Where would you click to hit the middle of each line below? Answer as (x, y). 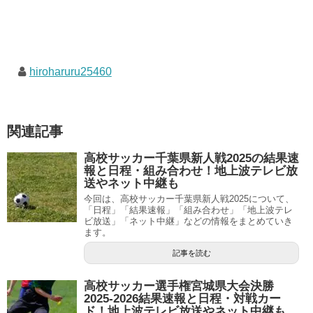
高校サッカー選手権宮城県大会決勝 (179, 286)
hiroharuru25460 (70, 72)
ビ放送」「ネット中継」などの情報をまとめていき (188, 221)
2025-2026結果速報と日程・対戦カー (182, 299)
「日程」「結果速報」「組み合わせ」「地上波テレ (188, 210)
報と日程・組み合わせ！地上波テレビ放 (191, 171)
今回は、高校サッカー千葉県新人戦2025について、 (189, 199)
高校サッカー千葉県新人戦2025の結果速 (191, 158)
